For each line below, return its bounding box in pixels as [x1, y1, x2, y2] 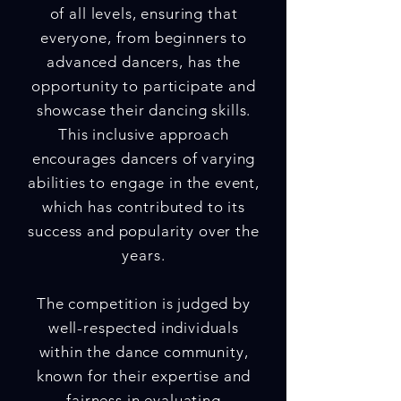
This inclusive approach [58, 125, 229, 143]
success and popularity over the [28, 222, 260, 240]
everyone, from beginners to [40, 29, 247, 47]
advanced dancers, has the [47, 53, 241, 71]
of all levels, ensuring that [49, 4, 238, 22]
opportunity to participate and [31, 77, 256, 95]
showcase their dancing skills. [36, 101, 252, 119]
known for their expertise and [36, 367, 252, 385]
